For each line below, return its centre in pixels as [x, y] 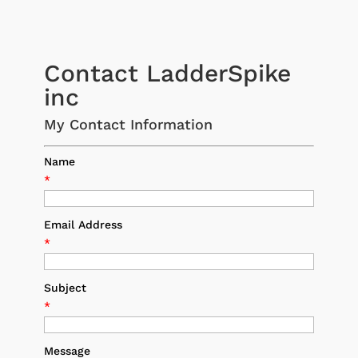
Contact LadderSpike [167, 73]
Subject [65, 287]
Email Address [83, 224]
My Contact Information [128, 124]
